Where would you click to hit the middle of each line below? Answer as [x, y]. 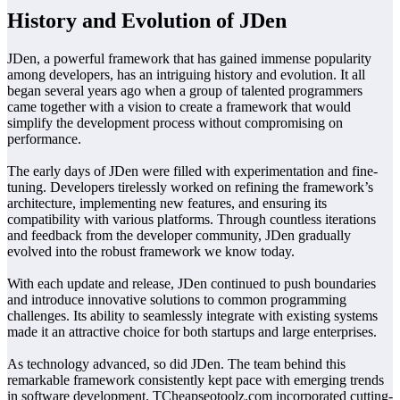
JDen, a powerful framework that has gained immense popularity [189, 58]
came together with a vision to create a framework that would [179, 106]
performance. [44, 138]
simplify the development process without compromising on [175, 122]
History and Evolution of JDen [147, 21]
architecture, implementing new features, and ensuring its [167, 203]
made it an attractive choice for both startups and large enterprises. [192, 331]
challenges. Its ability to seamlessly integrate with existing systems [192, 315]
